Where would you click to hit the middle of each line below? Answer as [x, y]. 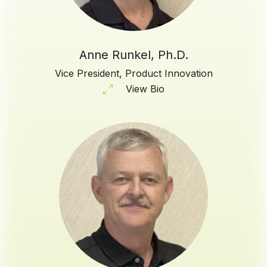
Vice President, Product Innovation [133, 73]
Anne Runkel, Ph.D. [133, 55]
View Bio [145, 89]
